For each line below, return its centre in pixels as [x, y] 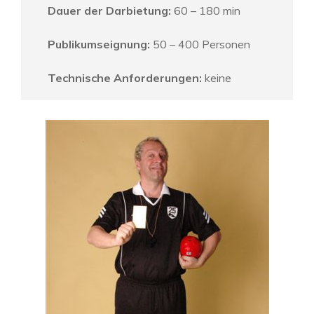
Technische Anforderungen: [125, 78]
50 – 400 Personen [202, 45]
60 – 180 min [206, 11]
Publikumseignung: [100, 45]
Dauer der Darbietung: [109, 11]
